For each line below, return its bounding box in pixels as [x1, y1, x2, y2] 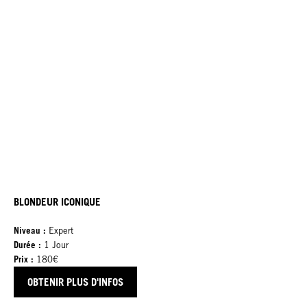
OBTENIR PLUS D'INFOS [27, 275, 123, 288]
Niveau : [14, 225, 49, 236]
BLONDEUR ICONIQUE [14, 195, 101, 208]
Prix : [14, 254, 34, 265]
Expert [49, 225, 73, 236]
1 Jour [41, 240, 69, 251]
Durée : [14, 239, 41, 251]
